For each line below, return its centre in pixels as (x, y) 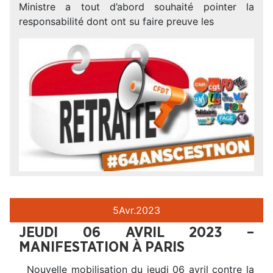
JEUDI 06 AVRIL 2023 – (136, 233)
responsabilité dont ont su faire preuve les (116, 22)
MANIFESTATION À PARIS (102, 248)
